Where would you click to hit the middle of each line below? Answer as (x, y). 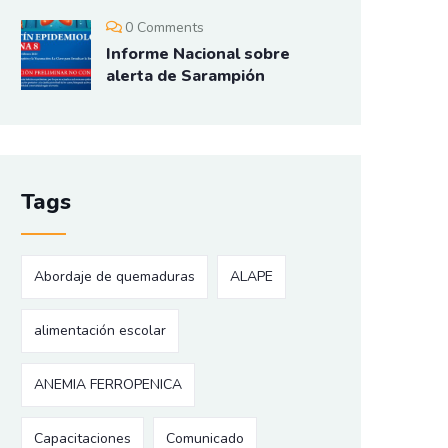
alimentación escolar (100, 331)
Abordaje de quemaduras (114, 277)
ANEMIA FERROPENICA (108, 385)
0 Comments (164, 28)
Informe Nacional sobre (198, 54)
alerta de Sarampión (185, 76)
